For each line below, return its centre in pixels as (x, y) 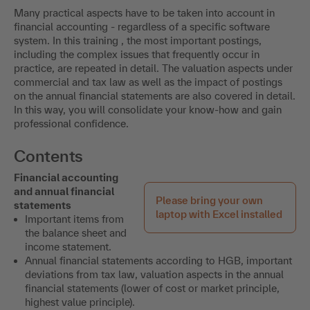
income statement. (68, 246)
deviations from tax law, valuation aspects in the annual (154, 274)
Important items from (74, 219)
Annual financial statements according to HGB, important (158, 260)
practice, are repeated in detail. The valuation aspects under (153, 68)
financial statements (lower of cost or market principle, (152, 288)
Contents (49, 156)
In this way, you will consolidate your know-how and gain (148, 109)
